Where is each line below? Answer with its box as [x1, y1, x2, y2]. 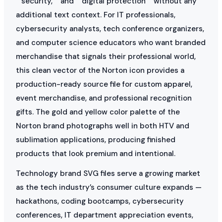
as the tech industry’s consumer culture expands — [16, 182, 202, 192]
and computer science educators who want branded [16, 37, 206, 48]
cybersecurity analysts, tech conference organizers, [16, 23, 204, 34]
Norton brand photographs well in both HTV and [16, 120, 189, 131]
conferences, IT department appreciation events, [16, 210, 193, 220]
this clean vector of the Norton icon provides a [16, 65, 184, 75]
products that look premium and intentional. [16, 148, 175, 159]
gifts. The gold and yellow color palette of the [16, 107, 180, 117]
